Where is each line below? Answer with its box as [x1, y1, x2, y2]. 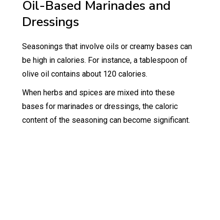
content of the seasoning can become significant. [22, 115, 190, 125]
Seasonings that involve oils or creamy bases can [22, 41, 192, 51]
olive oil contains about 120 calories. [22, 69, 149, 79]
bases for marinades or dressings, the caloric [22, 101, 178, 111]
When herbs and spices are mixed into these [22, 87, 175, 97]
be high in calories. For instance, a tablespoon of [22, 55, 188, 65]
